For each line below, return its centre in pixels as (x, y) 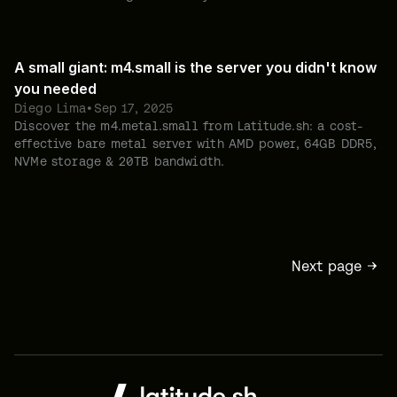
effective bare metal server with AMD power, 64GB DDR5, (195, 144)
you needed (55, 89)
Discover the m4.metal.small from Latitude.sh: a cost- (189, 126)
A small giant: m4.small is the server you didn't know (195, 67)
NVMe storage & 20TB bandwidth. (120, 161)
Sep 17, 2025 (133, 108)
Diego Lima (51, 108)
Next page (327, 266)
